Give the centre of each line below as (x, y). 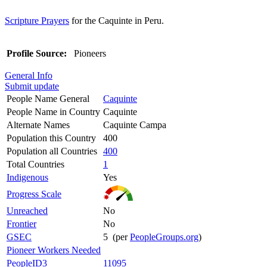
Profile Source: (37, 53)
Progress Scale (34, 194)
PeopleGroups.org (164, 237)
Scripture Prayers (37, 20)
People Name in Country (53, 111)
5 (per (117, 237)
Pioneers (89, 53)
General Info (29, 75)
